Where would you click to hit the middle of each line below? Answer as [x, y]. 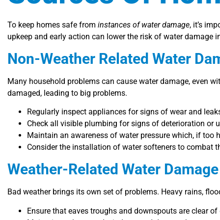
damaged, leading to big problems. [67, 93]
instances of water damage [144, 25]
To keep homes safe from [53, 25]
